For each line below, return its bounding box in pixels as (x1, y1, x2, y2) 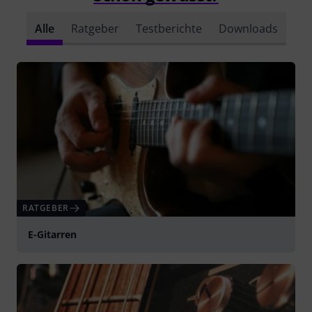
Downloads (218, 20, 278, 36)
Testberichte (135, 20, 202, 36)
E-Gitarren (28, 228, 77, 242)
